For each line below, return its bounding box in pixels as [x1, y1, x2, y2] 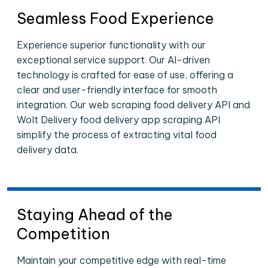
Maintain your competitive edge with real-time [17, 254, 226, 266]
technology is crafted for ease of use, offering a [17, 69, 233, 81]
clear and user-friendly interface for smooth [17, 84, 217, 96]
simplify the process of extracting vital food [17, 129, 217, 141]
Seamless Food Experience [17, 9, 214, 28]
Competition [17, 224, 110, 243]
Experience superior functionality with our [17, 39, 206, 51]
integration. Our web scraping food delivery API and [17, 99, 250, 111]
